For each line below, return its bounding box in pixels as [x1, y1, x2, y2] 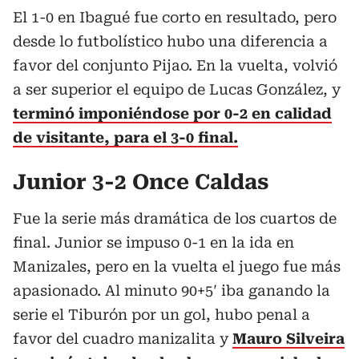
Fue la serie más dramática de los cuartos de [13, 210, 337, 227]
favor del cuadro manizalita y [13, 330, 232, 347]
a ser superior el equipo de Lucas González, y [13, 81, 341, 98]
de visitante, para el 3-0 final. [13, 129, 238, 146]
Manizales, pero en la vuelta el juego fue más [13, 258, 341, 275]
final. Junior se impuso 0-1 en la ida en [13, 234, 294, 251]
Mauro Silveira [232, 330, 345, 347]
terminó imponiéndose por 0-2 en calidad [13, 105, 332, 122]
